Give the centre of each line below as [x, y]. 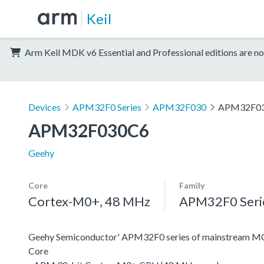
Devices [44, 107]
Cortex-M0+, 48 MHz [89, 201]
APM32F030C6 [89, 130]
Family [192, 185]
